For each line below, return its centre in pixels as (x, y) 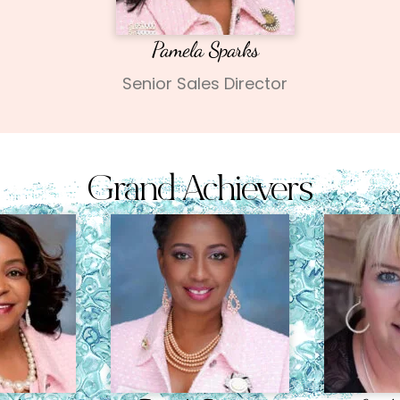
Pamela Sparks (205, 50)
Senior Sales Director (205, 84)
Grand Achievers (200, 192)
